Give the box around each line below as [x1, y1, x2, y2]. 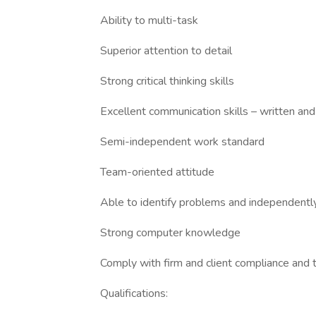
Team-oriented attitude [100, 164, 214, 180]
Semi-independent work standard [100, 134, 265, 150]
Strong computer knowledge [100, 225, 241, 241]
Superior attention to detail [100, 43, 232, 59]
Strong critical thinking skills [100, 73, 234, 89]
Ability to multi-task [100, 13, 198, 28]
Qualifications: [100, 286, 168, 301]
